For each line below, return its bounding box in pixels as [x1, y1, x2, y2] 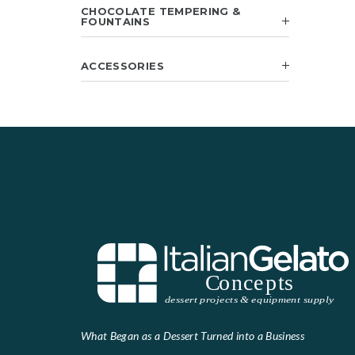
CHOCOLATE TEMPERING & [81, 5, 241, 17]
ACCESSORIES [81, 59, 164, 72]
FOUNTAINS [81, 15, 151, 28]
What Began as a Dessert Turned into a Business [81, 329, 305, 343]
